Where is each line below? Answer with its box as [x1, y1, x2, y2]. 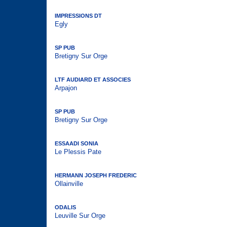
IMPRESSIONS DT [55, 13, 102, 19]
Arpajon [55, 84, 77, 92]
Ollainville [55, 180, 83, 187]
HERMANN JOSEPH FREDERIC [55, 172, 137, 178]
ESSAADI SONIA [55, 140, 98, 146]
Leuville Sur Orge [55, 212, 105, 219]
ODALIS [55, 204, 76, 210]
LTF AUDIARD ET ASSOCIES [55, 77, 131, 83]
